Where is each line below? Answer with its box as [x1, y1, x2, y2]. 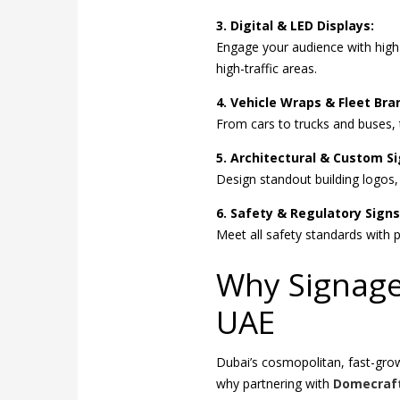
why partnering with [216, 374, 333, 392]
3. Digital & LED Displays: [216, 17, 374, 35]
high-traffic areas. [216, 60, 317, 78]
